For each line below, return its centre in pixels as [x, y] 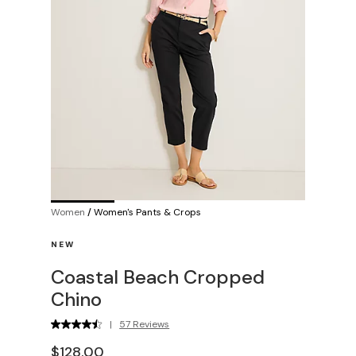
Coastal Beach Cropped [158, 277]
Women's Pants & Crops [147, 212]
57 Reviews [145, 324]
